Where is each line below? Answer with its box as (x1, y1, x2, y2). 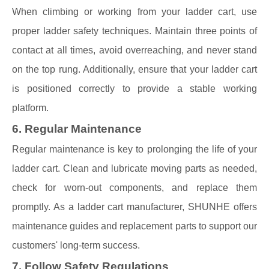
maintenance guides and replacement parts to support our (12, 221, 257, 231)
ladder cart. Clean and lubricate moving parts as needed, (12, 163, 257, 174)
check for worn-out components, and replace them (12, 183, 257, 193)
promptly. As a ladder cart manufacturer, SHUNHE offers (12, 202, 257, 212)
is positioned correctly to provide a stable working (12, 83, 257, 94)
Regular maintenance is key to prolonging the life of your (12, 144, 257, 154)
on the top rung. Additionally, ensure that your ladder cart (12, 64, 257, 74)
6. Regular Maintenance (12, 122, 142, 135)
